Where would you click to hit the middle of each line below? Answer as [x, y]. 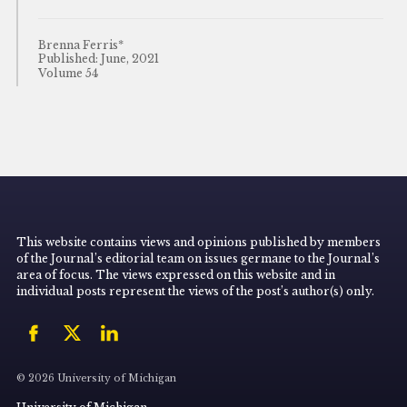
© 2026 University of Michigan [97, 378]
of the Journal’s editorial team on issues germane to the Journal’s [199, 258]
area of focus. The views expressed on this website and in [176, 274]
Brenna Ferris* [80, 45]
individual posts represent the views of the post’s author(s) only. [196, 291]
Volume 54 [68, 74]
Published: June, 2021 [98, 59]
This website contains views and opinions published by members [199, 242]
